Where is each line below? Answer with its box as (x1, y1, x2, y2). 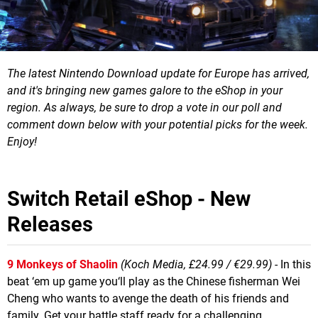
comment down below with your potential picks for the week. (7, 117, 308, 131)
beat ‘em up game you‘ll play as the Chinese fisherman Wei (7, 274, 300, 288)
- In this (272, 257, 311, 271)
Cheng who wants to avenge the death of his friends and (7, 291, 289, 305)
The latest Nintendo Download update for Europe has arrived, (7, 66, 309, 80)
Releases (7, 212, 93, 236)
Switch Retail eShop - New (7, 186, 251, 211)
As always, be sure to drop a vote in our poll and (44, 100, 282, 114)
